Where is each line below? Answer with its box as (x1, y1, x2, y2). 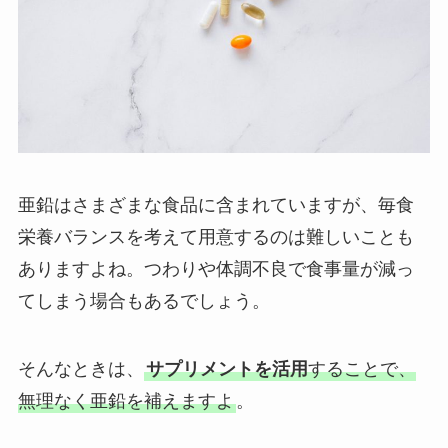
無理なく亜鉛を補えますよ (17, 390, 234, 411)
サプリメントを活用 (145, 358, 308, 379)
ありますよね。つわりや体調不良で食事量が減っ (17, 258, 414, 279)
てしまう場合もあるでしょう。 (17, 290, 270, 311)
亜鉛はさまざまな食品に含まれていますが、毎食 (17, 194, 414, 215)
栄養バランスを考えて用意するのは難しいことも (17, 226, 414, 247)
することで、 (307, 358, 416, 379)
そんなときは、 (17, 358, 144, 379)
